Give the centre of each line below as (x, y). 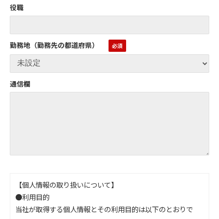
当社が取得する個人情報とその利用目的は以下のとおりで (104, 209)
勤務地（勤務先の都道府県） (54, 45)
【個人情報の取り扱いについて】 (66, 184)
